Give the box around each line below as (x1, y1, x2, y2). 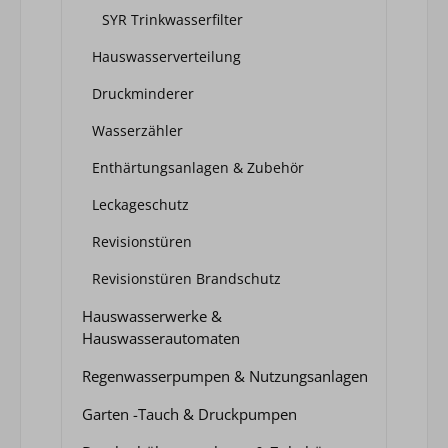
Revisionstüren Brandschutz (92, 268, 281, 288)
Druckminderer (92, 83, 194, 103)
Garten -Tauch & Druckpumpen (82, 403, 297, 424)
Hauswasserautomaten (82, 327, 240, 348)
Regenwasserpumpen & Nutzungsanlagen (82, 365, 368, 386)
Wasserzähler (92, 120, 183, 140)
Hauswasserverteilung (92, 46, 241, 66)
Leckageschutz (92, 194, 189, 214)
